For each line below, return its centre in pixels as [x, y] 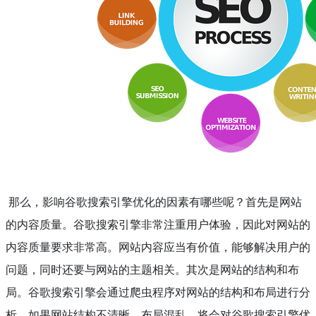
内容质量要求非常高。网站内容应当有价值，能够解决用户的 [158, 247]
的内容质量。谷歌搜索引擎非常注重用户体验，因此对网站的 [158, 225]
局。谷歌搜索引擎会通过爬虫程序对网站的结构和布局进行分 [158, 292]
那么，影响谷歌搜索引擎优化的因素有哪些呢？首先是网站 [154, 202]
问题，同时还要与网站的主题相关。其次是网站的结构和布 [152, 270]
